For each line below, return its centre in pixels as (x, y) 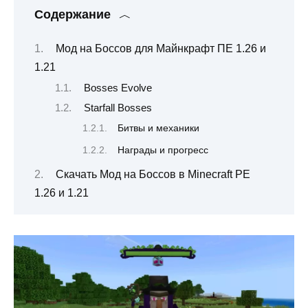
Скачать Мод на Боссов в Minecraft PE (153, 175)
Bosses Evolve (118, 88)
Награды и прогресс (163, 150)
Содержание (73, 14)
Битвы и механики (159, 128)
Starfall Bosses (118, 108)
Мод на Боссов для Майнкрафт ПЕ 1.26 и (161, 49)
